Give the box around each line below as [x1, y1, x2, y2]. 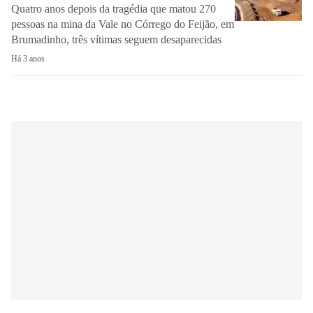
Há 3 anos [11, 54, 45, 64]
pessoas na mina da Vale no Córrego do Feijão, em [11, 18, 234, 30]
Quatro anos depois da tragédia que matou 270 [11, 3, 216, 15]
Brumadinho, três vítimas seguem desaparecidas [11, 34, 221, 45]
